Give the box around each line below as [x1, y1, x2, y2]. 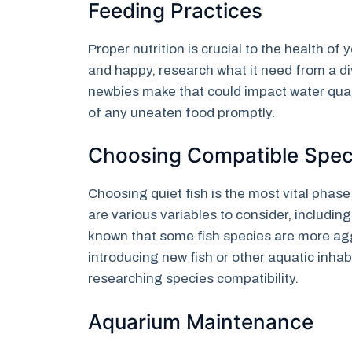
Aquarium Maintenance [88, 309, 313, 334]
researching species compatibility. [88, 271, 299, 287]
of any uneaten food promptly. [88, 104, 275, 120]
